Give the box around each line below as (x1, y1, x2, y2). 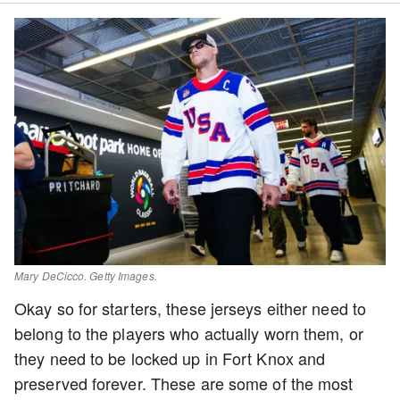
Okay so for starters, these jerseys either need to (14, 296, 367, 321)
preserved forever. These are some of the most (14, 371, 354, 396)
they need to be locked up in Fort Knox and (14, 346, 326, 371)
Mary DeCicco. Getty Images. (14, 268, 157, 284)
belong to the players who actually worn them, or (14, 321, 363, 346)
